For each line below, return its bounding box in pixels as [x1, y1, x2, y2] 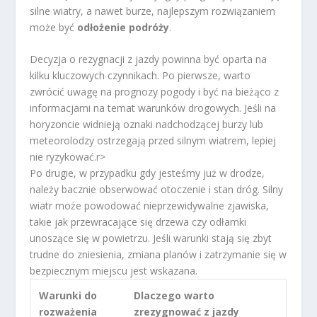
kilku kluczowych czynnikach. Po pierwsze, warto [30, 69, 251, 83]
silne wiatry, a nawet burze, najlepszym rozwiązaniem [30, 4, 276, 18]
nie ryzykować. [30, 150, 97, 164]
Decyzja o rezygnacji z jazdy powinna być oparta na [30, 52, 267, 67]
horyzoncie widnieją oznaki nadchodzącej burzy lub [30, 117, 264, 132]
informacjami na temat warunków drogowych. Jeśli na [30, 101, 277, 115]
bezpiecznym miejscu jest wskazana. [30, 264, 198, 278]
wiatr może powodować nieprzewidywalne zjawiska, [30, 199, 270, 213]
